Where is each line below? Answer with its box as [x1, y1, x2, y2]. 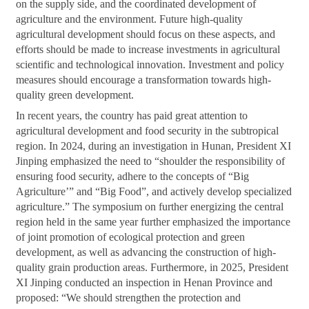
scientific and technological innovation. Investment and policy [16, 58, 285, 70]
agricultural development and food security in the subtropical [16, 124, 279, 137]
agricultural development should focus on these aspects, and [16, 28, 276, 40]
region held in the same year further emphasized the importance [16, 215, 291, 228]
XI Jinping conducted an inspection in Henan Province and [16, 276, 273, 288]
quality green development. [16, 88, 134, 101]
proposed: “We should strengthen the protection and [16, 291, 241, 303]
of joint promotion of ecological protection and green [16, 230, 246, 243]
